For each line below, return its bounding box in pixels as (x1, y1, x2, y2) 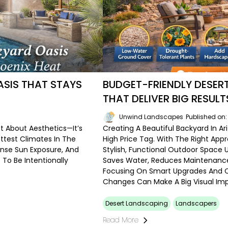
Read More (103, 215, 139, 225)
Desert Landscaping (105, 199, 168, 208)
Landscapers (176, 199, 217, 208)
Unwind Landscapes (119, 112, 184, 122)
